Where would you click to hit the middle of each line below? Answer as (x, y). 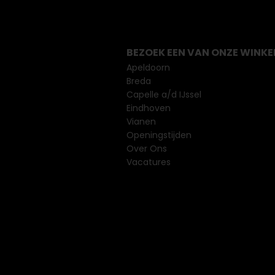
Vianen (141, 122)
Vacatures (148, 162)
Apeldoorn (148, 68)
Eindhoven (148, 108)
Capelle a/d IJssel (164, 95)
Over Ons (146, 149)
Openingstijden (159, 135)
